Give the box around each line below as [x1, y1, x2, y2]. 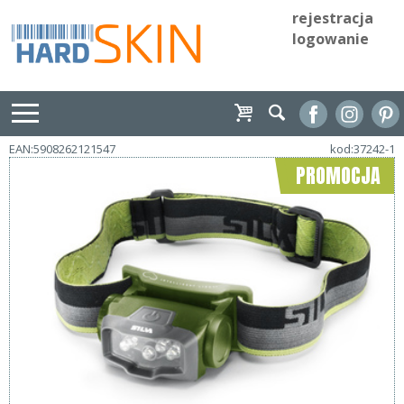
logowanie [292, 29, 369, 49]
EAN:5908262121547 [9, 141, 115, 158]
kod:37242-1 [330, 141, 395, 158]
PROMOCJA [296, 161, 381, 191]
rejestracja [292, 8, 373, 28]
